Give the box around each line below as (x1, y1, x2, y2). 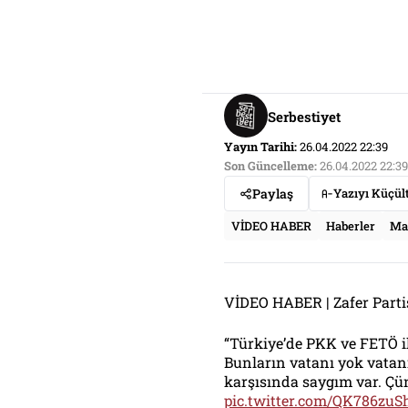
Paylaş (252, 185, 293, 202)
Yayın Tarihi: (224, 138, 297, 155)
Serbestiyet (268, 107, 341, 126)
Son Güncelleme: (224, 158, 317, 174)
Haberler (326, 218, 375, 234)
